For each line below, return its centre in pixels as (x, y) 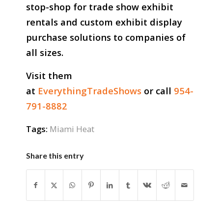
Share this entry (55, 155)
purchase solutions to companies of (106, 37)
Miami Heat (72, 129)
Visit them (49, 75)
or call (157, 91)
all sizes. (44, 53)
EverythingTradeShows (89, 91)
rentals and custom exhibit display (104, 22)
